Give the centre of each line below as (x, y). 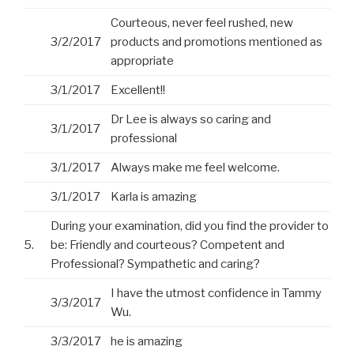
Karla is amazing (154, 197)
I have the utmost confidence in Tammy (216, 294)
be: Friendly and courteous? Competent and (168, 245)
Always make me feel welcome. (195, 168)
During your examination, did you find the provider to (190, 226)
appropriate (142, 61)
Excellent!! (138, 90)
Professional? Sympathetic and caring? (155, 264)
